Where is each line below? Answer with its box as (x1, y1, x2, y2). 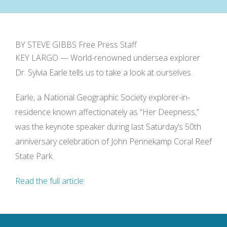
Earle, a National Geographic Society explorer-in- (15, 92, 190, 103)
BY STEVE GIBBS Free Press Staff (15, 39, 137, 51)
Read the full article (15, 175, 84, 187)
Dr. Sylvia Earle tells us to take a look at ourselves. (15, 67, 193, 79)
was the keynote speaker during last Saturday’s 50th (15, 121, 201, 133)
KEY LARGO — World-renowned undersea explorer (15, 52, 200, 64)
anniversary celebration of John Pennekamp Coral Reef (15, 136, 212, 147)
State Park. (15, 150, 54, 162)
